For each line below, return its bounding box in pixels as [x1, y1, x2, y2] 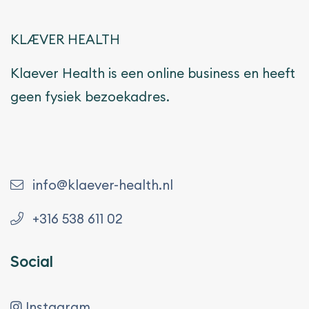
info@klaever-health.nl [29, 177, 173, 194]
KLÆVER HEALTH [10, 31, 120, 48]
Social [10, 256, 53, 270]
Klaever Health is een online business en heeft [10, 65, 295, 82]
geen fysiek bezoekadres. [10, 88, 170, 106]
